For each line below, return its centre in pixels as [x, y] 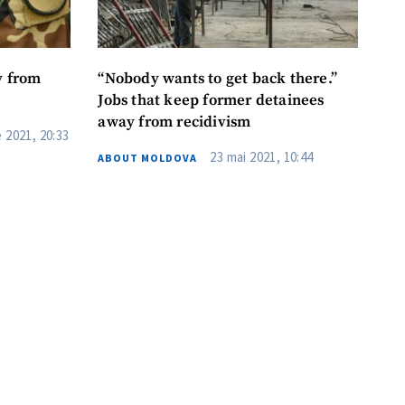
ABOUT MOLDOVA [148, 157]
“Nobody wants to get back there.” [218, 79]
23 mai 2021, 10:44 [262, 156]
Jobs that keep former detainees [211, 100]
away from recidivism [174, 122]
